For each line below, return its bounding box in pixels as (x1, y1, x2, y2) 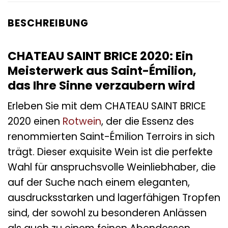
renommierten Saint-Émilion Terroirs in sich (8, 130, 215, 144)
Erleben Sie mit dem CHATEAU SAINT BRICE (8, 99, 206, 113)
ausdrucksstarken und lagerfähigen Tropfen (8, 191, 220, 205)
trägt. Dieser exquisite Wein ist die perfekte (8, 145, 213, 159)
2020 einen (8, 115, 63, 129)
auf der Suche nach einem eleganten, (8, 176, 190, 190)
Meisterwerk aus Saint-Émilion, (8, 62, 196, 79)
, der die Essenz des (101, 115, 194, 129)
